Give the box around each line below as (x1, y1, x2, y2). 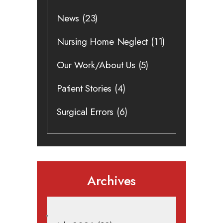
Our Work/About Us (57, 58, 135, 72)
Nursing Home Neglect (57, 34, 148, 48)
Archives (87, 171, 136, 190)
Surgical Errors (57, 105, 114, 118)
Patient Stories (57, 81, 112, 95)
